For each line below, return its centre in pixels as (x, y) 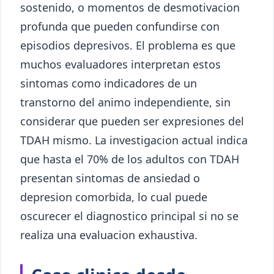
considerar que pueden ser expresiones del (132, 121)
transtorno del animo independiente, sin (125, 102)
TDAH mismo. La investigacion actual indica (134, 140)
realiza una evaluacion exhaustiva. (109, 235)
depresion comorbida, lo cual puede (114, 197)
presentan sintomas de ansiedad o (110, 178)
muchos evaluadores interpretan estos (120, 64)
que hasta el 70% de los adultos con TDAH (130, 159)
